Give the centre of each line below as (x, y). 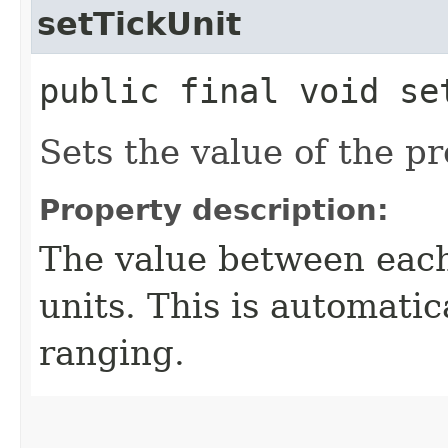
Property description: (214, 209)
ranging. (112, 352)
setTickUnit (139, 23)
